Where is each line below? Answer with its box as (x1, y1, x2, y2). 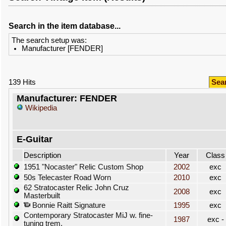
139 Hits (9, 78, 36, 86)
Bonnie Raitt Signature (30, 201, 105, 209)
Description (24, 151, 61, 159)
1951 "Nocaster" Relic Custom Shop (24, 163, 143, 171)
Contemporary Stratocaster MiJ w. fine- (24, 211, 153, 219)
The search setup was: (12, 36, 87, 44)
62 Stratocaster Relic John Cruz (24, 184, 129, 192)
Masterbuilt (24, 192, 60, 200)
